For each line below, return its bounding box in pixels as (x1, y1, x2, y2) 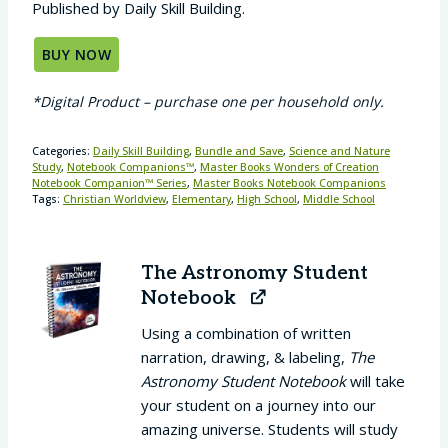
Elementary (172, 192, 231, 207)
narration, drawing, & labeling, (140, 347, 349, 368)
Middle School (303, 192, 375, 207)
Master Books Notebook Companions (193, 176, 386, 191)
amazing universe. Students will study (140, 419, 398, 440)
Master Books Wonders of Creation (200, 160, 379, 175)
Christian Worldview (63, 192, 166, 207)
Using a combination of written (140, 323, 351, 344)
